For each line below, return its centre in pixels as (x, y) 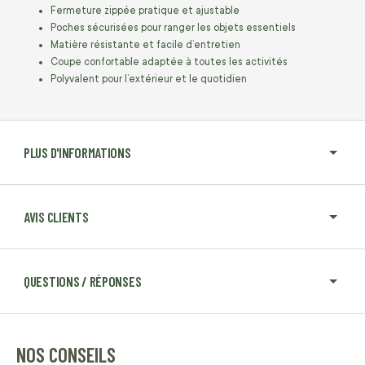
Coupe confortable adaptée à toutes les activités (169, 62)
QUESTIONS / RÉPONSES (83, 281)
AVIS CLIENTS (56, 217)
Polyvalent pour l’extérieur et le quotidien (149, 79)
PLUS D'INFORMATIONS (77, 153)
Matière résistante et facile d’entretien (145, 45)
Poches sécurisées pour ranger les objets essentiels (173, 28)
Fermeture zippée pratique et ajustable (145, 11)
